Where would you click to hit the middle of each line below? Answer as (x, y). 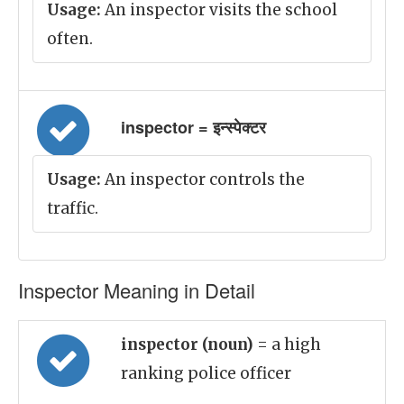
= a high (289, 344)
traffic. (73, 208)
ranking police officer (206, 373)
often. (70, 39)
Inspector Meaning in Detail (137, 290)
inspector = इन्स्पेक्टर (193, 127)
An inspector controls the (203, 179)
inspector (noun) (189, 344)
